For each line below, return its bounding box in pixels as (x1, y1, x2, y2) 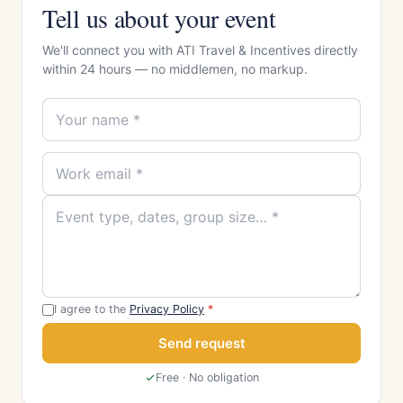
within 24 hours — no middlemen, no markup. (42, 61, 308, 76)
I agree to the (54, 302, 130, 316)
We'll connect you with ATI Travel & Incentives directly (42, 42, 358, 58)
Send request (157, 335, 246, 352)
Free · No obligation (155, 371, 259, 384)
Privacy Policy (130, 302, 204, 316)
